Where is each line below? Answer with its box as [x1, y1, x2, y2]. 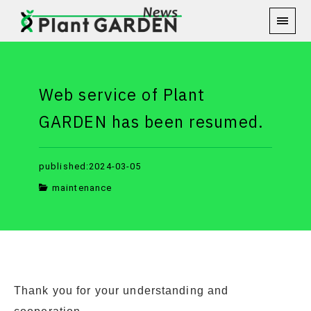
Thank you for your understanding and [14, 284, 229, 296]
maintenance [51, 182, 112, 193]
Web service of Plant [39, 84, 205, 108]
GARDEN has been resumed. [39, 111, 264, 135]
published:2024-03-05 [39, 161, 142, 171]
